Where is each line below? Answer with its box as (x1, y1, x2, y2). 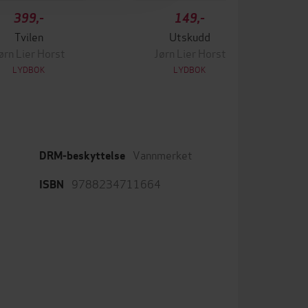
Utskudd (169, 28, 210, 44)
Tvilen (14, 28, 43, 44)
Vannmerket (133, 146, 192, 162)
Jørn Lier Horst (153, 45, 226, 60)
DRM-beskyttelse (39, 148, 125, 163)
